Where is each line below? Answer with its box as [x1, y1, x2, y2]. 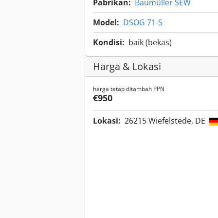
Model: [93, 17, 119, 28]
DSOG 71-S [123, 17, 163, 28]
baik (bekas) [128, 37, 172, 48]
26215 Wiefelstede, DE [125, 115, 207, 127]
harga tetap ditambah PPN [93, 85, 164, 93]
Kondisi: [93, 37, 125, 48]
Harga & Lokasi [93, 60, 161, 73]
